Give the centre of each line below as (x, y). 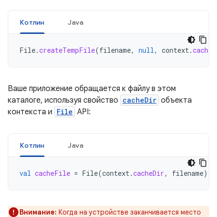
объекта (175, 100)
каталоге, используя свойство (64, 100)
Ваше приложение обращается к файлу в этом (92, 89)
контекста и (31, 112)
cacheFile (53, 173)
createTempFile (67, 50)
